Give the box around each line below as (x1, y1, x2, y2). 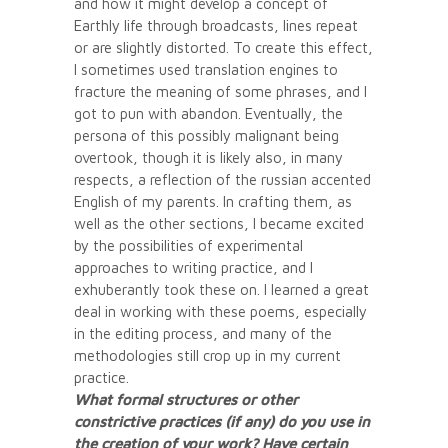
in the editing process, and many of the (74, 324, 332, 342)
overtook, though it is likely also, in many (74, 148, 343, 166)
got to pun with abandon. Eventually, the (74, 104, 343, 122)
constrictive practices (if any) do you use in (74, 412, 370, 430)
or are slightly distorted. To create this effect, (74, 38, 373, 56)
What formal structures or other (74, 390, 298, 408)
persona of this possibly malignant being (74, 126, 339, 144)
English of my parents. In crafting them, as (74, 192, 352, 210)
